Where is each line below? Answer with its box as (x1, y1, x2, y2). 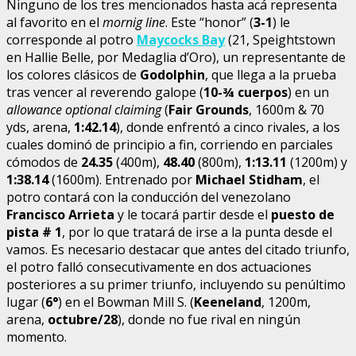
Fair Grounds (168, 100, 249, 118)
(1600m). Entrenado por (48, 170, 195, 188)
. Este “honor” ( (165, 13, 253, 31)
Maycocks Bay (137, 30, 225, 48)
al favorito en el (6, 13, 103, 31)
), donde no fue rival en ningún (118, 310, 300, 328)
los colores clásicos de (6, 65, 140, 83)
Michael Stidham (195, 170, 303, 188)
